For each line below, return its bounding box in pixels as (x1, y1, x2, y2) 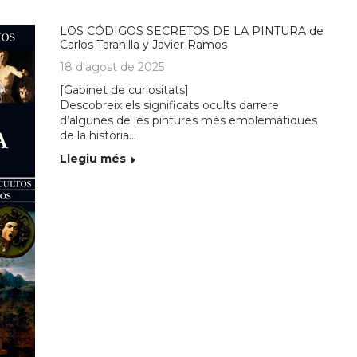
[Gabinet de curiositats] (60, 83, 190, 97)
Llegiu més (60, 151, 127, 166)
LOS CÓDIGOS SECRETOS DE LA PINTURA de (60, 24, 324, 38)
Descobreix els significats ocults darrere (60, 98, 280, 112)
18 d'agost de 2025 (60, 60, 165, 74)
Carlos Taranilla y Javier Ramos (60, 37, 228, 52)
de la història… (60, 128, 137, 143)
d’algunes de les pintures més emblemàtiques (60, 113, 318, 127)
